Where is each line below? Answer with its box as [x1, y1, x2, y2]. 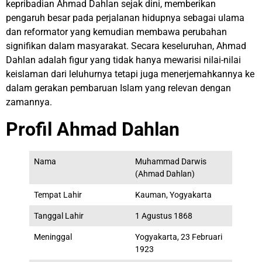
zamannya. [6, 96, 52, 108]
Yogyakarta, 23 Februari [135, 232, 223, 243]
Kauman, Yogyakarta [135, 190, 212, 201]
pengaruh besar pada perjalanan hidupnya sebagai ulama [6, 12, 244, 23]
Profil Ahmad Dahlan [6, 118, 180, 141]
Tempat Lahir [34, 190, 82, 201]
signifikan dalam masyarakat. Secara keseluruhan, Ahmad [6, 40, 246, 51]
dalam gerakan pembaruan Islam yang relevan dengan [6, 82, 231, 94]
